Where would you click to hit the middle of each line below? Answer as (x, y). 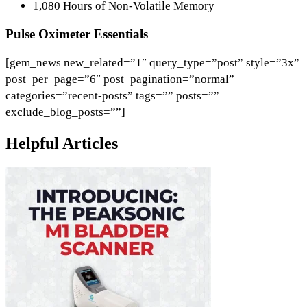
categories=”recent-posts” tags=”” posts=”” (112, 96)
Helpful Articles (62, 144)
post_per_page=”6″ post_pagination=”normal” (120, 79)
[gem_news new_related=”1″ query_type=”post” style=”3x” (152, 63)
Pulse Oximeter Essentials (77, 34)
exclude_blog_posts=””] (65, 112)
